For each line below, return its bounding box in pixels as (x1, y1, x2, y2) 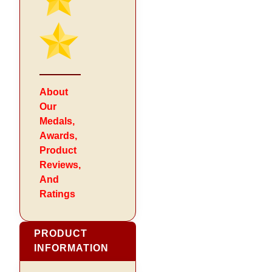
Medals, (39, 115, 75, 126)
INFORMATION (34, 242, 109, 253)
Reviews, (39, 159, 81, 170)
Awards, (39, 130, 78, 141)
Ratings (39, 188, 76, 199)
